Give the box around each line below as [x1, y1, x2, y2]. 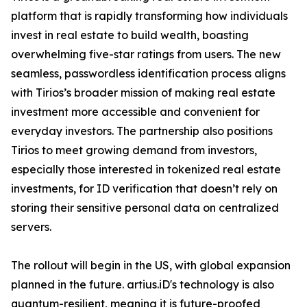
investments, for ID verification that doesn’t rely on [11, 182, 278, 196]
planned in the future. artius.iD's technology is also [11, 278, 274, 292]
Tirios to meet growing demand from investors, [11, 143, 257, 158]
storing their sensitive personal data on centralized [11, 201, 279, 215]
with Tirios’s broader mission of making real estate [11, 86, 275, 100]
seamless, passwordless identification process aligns [11, 66, 286, 81]
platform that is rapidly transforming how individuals [11, 9, 288, 23]
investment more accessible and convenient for [11, 105, 260, 119]
